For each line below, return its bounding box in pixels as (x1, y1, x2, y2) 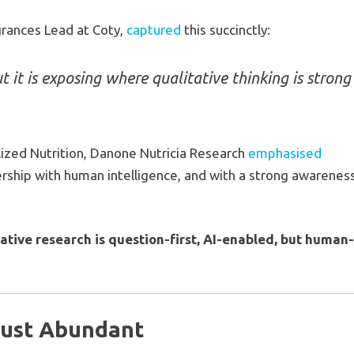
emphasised (248, 145, 322, 160)
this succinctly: (181, 21, 271, 37)
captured (126, 21, 182, 37)
